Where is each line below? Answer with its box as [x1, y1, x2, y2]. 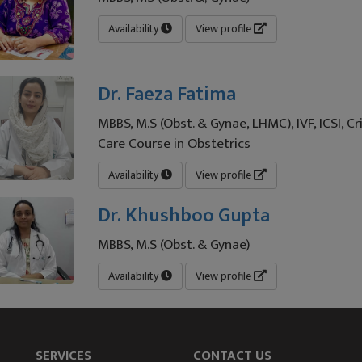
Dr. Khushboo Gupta [98, 200, 271, 233]
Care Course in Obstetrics [98, 132, 251, 156]
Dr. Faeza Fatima [98, 78, 237, 112]
